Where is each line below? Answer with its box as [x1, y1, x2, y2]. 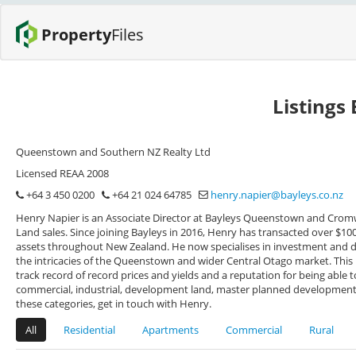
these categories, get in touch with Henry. [16, 296, 211, 311]
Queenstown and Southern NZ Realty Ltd [16, 145, 211, 159]
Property [41, 23, 111, 45]
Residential [64, 323, 115, 337]
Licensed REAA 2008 [16, 166, 109, 180]
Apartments [142, 323, 199, 337]
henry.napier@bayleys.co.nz [211, 188, 343, 202]
